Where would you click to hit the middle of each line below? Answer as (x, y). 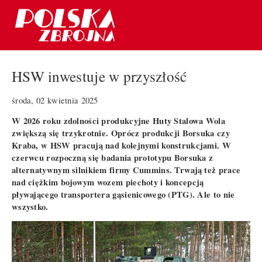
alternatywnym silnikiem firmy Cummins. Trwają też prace (126, 170)
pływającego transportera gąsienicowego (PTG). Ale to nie (123, 194)
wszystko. (30, 206)
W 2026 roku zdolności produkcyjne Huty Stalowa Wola (118, 120)
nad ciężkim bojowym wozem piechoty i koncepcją (108, 182)
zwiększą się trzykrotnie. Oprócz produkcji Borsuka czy (121, 133)
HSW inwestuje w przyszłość (99, 76)
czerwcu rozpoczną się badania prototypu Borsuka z (113, 157)
